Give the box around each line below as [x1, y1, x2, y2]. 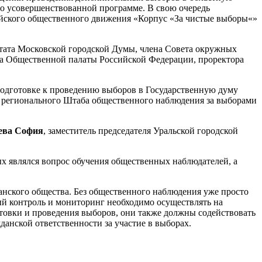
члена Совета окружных [140, 43, 237, 54]
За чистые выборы [174, 13, 248, 23]
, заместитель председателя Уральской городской [43, 125, 238, 136]
